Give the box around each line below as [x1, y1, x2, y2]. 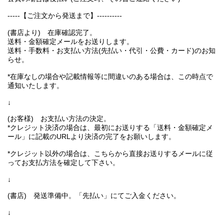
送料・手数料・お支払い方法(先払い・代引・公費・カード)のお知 [7, 46, 215, 55]
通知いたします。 [7, 81, 63, 90]
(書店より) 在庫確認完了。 [7, 28, 96, 37]
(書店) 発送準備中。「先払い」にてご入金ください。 [7, 191, 180, 200]
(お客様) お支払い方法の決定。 [7, 114, 110, 123]
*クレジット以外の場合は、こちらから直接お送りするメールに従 [7, 149, 213, 158]
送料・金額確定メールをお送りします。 [7, 37, 133, 46]
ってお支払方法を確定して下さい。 [7, 158, 119, 167]
